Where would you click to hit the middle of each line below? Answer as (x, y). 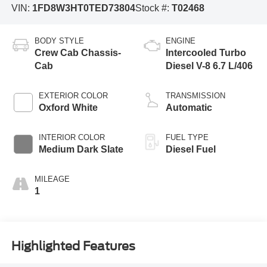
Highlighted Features (73, 246)
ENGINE (181, 41)
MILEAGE (52, 179)
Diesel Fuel (191, 149)
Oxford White (68, 107)
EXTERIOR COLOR (73, 95)
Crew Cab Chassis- (77, 52)
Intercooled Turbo (206, 52)
